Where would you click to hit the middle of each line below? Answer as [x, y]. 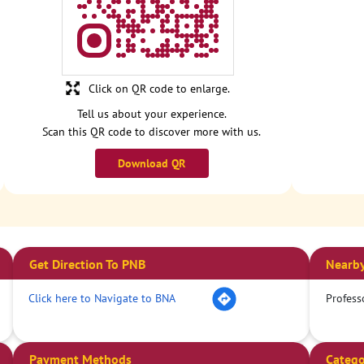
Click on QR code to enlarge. [159, 89]
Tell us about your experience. [152, 114]
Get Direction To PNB [88, 264]
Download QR [152, 164]
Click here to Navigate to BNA [102, 298]
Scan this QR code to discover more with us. [152, 132]
